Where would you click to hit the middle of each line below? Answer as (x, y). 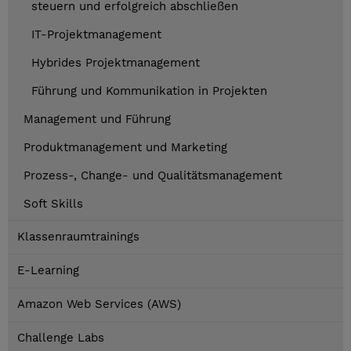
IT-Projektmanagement (96, 35)
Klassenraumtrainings (78, 237)
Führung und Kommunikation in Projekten (149, 91)
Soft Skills (53, 204)
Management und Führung (97, 119)
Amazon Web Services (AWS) (99, 304)
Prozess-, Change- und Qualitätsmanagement (153, 176)
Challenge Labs (61, 338)
